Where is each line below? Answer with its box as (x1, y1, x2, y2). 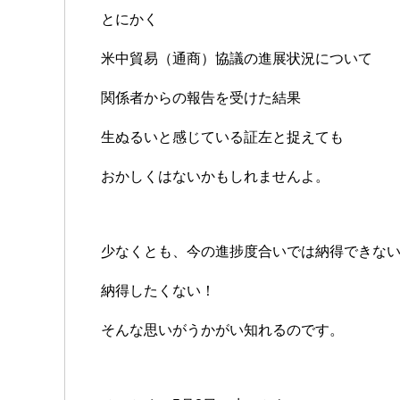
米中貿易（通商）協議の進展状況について (101, 50, 372, 66)
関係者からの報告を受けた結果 (101, 89, 301, 105)
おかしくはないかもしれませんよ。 (101, 168, 329, 184)
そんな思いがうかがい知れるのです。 (101, 321, 344, 337)
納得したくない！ (101, 282, 215, 298)
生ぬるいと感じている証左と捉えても (101, 129, 344, 145)
